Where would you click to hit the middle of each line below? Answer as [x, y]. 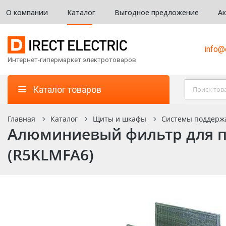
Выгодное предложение [157, 12]
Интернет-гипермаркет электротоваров [72, 60]
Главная [21, 119]
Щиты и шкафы [120, 119]
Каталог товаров [67, 89]
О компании [27, 12]
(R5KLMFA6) [51, 155]
